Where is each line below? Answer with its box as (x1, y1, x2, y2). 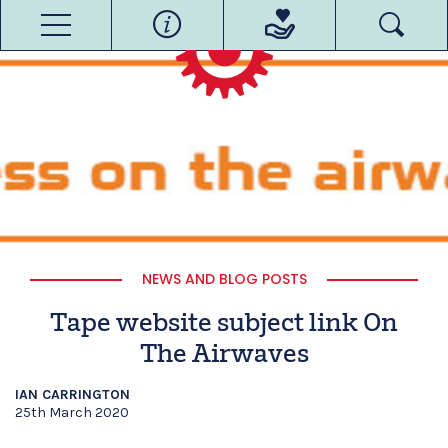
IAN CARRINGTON (15, 386, 130, 403)
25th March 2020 (15, 404, 129, 421)
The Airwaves (139, 342, 309, 369)
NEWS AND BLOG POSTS (141, 269, 307, 289)
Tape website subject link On (50, 311, 398, 338)
